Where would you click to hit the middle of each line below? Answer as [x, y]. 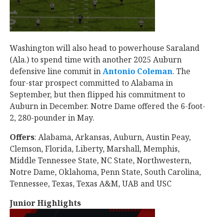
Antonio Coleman [138, 71]
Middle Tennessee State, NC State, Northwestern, [101, 160]
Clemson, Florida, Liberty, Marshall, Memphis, [95, 149]
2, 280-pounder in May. [53, 118]
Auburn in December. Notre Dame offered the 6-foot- [108, 106]
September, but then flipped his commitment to [97, 94]
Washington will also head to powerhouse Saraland [105, 48]
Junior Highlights [45, 203]
